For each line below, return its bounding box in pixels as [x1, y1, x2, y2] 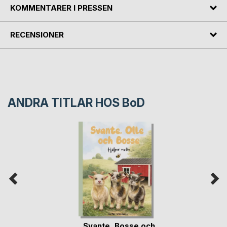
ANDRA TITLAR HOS [8, 96, 122, 110]
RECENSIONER [10, 30, 64, 40]
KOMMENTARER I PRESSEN [10, 3, 112, 13]
